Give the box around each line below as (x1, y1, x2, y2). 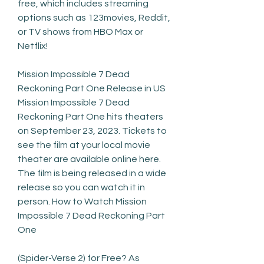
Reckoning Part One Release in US (18, 83, 166, 93)
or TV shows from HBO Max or (18, 27, 143, 37)
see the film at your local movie (18, 140, 150, 150)
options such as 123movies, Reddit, (18, 12, 170, 22)
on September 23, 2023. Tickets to (18, 126, 167, 136)
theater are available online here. (18, 154, 161, 164)
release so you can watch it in (18, 182, 145, 192)
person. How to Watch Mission (18, 196, 147, 206)
